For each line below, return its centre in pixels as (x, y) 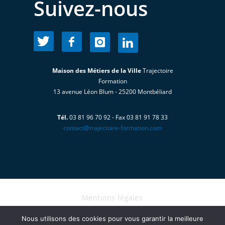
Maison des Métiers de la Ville (96, 71)
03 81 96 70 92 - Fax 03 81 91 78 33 (118, 117)
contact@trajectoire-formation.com (113, 128)
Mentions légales (113, 198)
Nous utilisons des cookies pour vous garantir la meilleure (113, 218)
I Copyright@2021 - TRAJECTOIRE (113, 210)
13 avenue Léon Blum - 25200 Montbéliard (113, 92)
